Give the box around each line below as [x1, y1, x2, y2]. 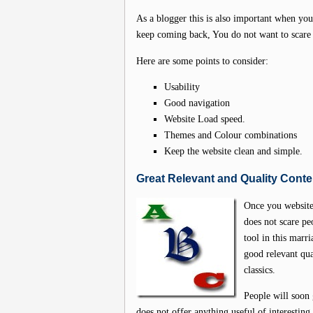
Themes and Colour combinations [163, 129, 297, 141]
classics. [243, 263, 275, 275]
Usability [163, 81, 200, 93]
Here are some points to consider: [136, 54, 268, 66]
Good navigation [163, 97, 230, 109]
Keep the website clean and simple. [163, 145, 303, 157]
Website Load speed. [163, 113, 245, 125]
